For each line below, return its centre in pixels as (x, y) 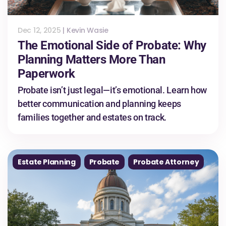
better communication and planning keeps (99, 103)
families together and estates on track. (92, 117)
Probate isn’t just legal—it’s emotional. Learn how (112, 90)
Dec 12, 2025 (39, 30)
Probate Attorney (166, 162)
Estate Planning (47, 162)
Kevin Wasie (87, 30)
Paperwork (46, 73)
